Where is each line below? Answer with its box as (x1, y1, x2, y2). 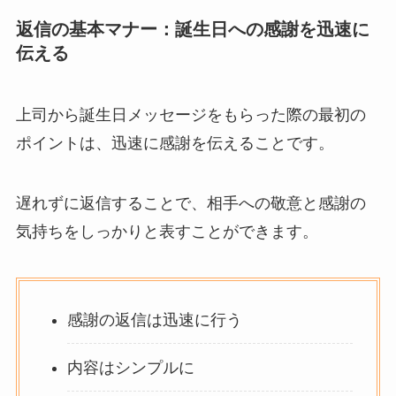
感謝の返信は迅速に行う (66, 310, 242, 329)
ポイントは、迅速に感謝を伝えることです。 (15, 133, 334, 152)
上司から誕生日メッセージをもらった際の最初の (15, 105, 366, 124)
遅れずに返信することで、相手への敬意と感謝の (15, 194, 366, 212)
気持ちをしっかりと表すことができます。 (15, 222, 318, 240)
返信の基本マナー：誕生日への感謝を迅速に (15, 19, 369, 40)
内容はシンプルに (66, 358, 194, 377)
